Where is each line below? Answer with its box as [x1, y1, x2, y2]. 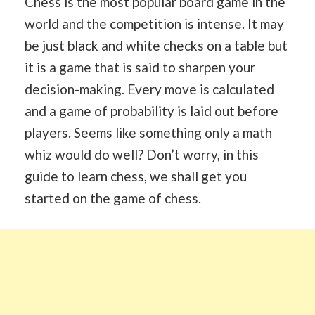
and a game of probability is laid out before [25, 103, 278, 119]
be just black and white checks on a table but [25, 37, 288, 53]
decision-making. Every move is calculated [25, 81, 274, 97]
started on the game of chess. [25, 190, 201, 206]
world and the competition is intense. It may [25, 15, 284, 32]
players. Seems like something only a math [25, 124, 272, 141]
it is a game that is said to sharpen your [25, 59, 255, 75]
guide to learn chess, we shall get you [25, 168, 247, 184]
